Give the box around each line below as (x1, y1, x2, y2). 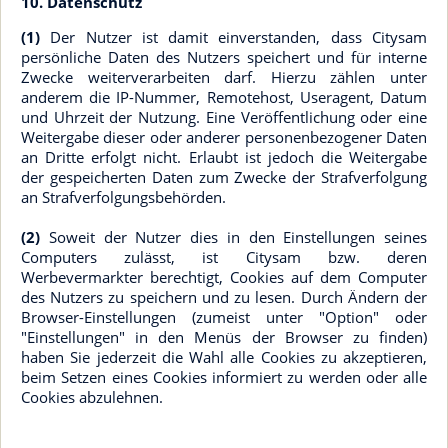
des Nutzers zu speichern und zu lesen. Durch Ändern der (21, 287, 427, 307)
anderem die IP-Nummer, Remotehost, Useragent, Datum (21, 87, 427, 107)
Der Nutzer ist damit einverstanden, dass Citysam (40, 27, 427, 47)
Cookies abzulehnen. (21, 387, 163, 407)
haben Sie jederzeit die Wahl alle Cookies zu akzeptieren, (21, 347, 427, 367)
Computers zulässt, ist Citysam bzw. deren (21, 247, 427, 267)
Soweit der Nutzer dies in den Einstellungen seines (40, 227, 427, 247)
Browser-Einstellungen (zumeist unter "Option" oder (21, 307, 427, 327)
